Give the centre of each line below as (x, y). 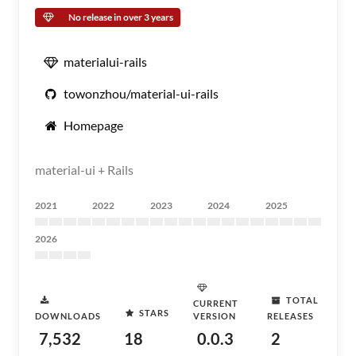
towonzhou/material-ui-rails (141, 93)
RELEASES (290, 316)
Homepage (93, 125)
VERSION (215, 316)
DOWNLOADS (68, 316)
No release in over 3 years (121, 17)
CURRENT (216, 303)
